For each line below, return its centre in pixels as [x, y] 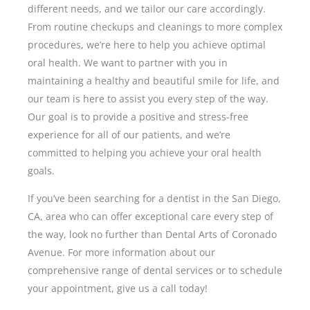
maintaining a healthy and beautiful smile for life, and [154, 81]
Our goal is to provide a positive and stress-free [138, 117]
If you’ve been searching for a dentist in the [130, 199]
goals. [41, 171]
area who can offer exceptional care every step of [158, 217]
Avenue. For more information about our [121, 253]
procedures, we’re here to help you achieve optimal [147, 45]
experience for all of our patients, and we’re [129, 135]
